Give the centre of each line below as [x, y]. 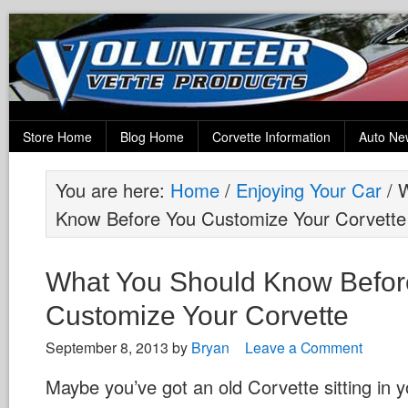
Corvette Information [271, 137]
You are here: [113, 190]
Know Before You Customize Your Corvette [231, 218]
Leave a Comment [304, 347]
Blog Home [152, 137]
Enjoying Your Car [309, 190]
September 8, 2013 [107, 347]
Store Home [57, 137]
